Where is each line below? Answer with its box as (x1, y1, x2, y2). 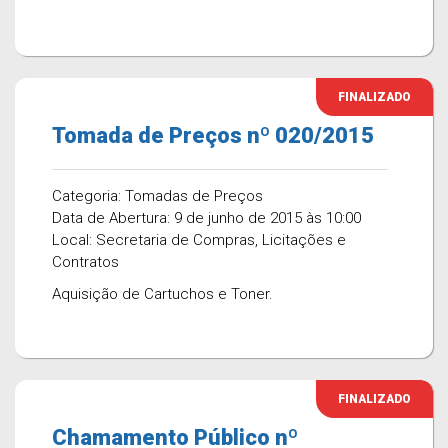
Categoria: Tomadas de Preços (52, 187, 263, 205)
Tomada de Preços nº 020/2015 (52, 123, 374, 148)
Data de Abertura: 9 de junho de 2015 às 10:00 (52, 209, 361, 227)
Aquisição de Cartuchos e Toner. (52, 285, 273, 303)
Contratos (52, 253, 119, 271)
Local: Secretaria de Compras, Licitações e (52, 231, 346, 249)
